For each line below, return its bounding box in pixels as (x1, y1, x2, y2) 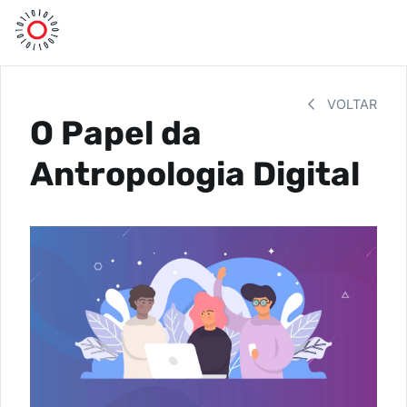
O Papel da (30, 114, 202, 153)
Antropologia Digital (30, 154, 360, 194)
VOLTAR (323, 96, 377, 112)
